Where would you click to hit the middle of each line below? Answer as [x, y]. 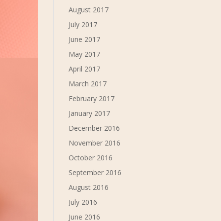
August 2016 [89, 187]
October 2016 [91, 158]
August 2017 [89, 10]
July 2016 [83, 202]
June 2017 [85, 39]
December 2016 [94, 128]
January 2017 [90, 113]
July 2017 [83, 24]
